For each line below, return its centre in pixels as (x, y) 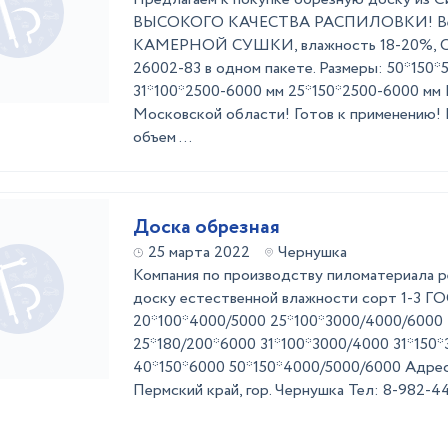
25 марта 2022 (199, 252)
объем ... (162, 137)
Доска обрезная (206, 227)
